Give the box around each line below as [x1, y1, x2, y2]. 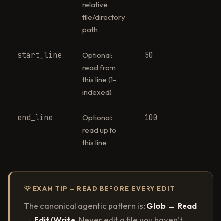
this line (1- [82, 75, 117, 85]
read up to [82, 125, 117, 135]
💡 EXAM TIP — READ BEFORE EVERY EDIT [24, 185, 175, 193]
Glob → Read [146, 200, 197, 211]
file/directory [82, 12, 126, 22]
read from [82, 63, 116, 73]
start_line [17, 50, 62, 61]
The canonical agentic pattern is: [24, 200, 147, 211]
